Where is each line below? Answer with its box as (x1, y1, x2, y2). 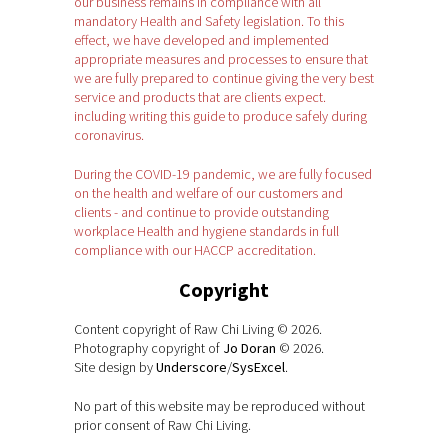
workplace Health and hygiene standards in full (74, 221, 339, 240)
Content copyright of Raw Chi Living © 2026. (74, 319, 322, 338)
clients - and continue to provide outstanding (74, 202, 329, 221)
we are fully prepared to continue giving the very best (74, 68, 374, 87)
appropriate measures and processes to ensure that (74, 49, 368, 68)
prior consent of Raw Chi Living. (74, 415, 251, 434)
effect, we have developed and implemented (74, 30, 329, 49)
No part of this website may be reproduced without (74, 396, 365, 415)
